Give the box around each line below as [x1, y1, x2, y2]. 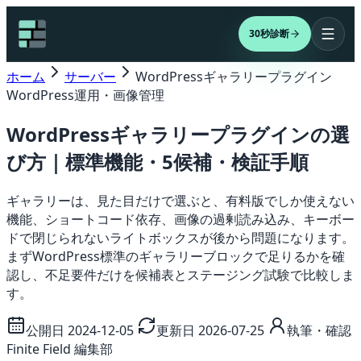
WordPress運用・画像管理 [6, 86, 164, 104]
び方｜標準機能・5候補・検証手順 [6, 147, 309, 175]
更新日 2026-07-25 [156, 321, 264, 339]
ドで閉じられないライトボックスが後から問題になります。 [6, 228, 355, 247]
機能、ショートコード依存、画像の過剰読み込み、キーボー [6, 210, 355, 228]
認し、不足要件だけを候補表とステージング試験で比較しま [6, 265, 355, 284]
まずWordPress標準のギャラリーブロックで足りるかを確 [6, 247, 345, 265]
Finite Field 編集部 [6, 339, 113, 358]
